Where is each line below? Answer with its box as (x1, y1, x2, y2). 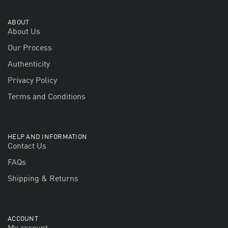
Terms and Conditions (8, 93, 85, 101)
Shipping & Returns (8, 175, 78, 183)
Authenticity (8, 61, 50, 69)
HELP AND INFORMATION (8, 134, 88, 140)
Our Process (8, 44, 52, 52)
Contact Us (8, 142, 46, 151)
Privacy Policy (8, 77, 57, 85)
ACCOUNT (8, 216, 38, 222)
